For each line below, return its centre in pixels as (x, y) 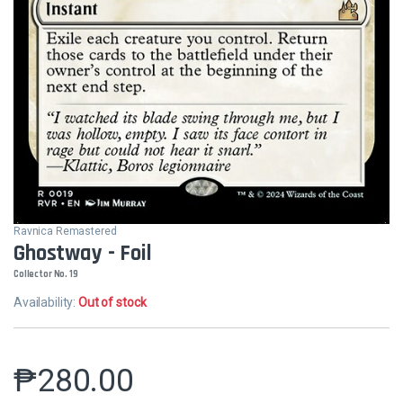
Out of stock (112, 302)
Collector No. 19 (46, 274)
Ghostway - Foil (83, 253)
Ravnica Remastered (65, 231)
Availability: (46, 302)
